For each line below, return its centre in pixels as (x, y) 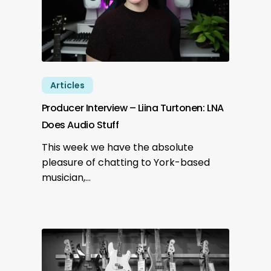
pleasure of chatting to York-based (126, 163)
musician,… (66, 178)
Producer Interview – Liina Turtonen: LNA (132, 108)
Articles (67, 86)
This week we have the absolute (117, 148)
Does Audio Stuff (80, 125)
